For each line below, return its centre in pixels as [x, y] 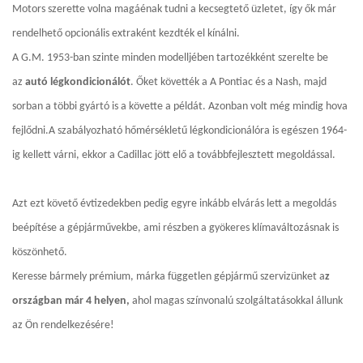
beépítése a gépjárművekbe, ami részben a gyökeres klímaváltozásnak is [175, 228]
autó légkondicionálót [78, 82]
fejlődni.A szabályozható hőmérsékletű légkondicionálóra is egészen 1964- [179, 130]
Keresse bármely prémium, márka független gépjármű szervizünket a [169, 276]
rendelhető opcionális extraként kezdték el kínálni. [126, 33]
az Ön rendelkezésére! [63, 325]
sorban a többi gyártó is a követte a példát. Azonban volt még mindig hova [180, 106]
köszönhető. [40, 252]
